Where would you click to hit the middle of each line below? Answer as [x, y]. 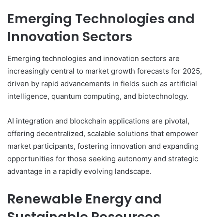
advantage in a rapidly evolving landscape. [79, 171]
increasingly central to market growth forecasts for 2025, [105, 71]
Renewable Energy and [85, 199]
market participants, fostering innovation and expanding [103, 146]
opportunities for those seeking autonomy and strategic [103, 158]
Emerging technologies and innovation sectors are [93, 58]
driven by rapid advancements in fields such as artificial [102, 83]
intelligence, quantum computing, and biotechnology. [98, 96]
